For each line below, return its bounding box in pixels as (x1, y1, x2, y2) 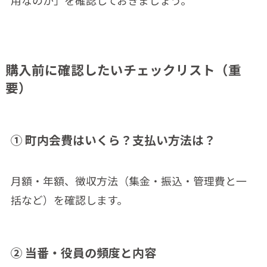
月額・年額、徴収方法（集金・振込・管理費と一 (10, 173, 247, 189)
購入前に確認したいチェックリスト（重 (5, 60, 241, 79)
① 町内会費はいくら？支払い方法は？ (10, 131, 216, 148)
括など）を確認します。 (10, 192, 128, 208)
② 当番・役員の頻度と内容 (10, 244, 156, 262)
